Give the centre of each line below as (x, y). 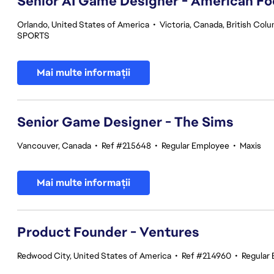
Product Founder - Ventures (108, 232)
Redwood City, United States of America (94, 256)
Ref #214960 (206, 256)
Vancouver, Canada (54, 146)
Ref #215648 (126, 146)
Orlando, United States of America (83, 24)
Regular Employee (195, 146)
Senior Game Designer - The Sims (125, 122)
